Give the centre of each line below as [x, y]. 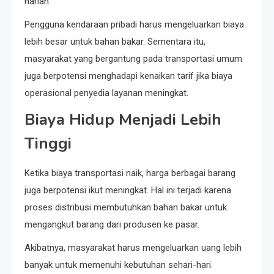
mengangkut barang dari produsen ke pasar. [112, 224]
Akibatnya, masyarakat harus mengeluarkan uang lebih [133, 247]
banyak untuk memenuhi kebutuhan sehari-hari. [119, 265]
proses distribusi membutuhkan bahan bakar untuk [126, 207]
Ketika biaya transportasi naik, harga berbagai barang [130, 173]
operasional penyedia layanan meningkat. [106, 93]
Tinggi [48, 143]
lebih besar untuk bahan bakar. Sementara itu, [115, 41]
